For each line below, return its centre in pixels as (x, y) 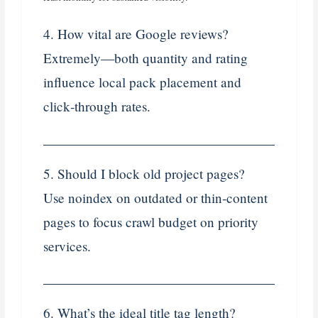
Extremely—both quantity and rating (146, 57)
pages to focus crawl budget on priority (151, 221)
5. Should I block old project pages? (144, 173)
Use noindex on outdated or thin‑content (156, 197)
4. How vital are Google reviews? (136, 33)
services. (67, 246)
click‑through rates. (97, 106)
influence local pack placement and (143, 82)
